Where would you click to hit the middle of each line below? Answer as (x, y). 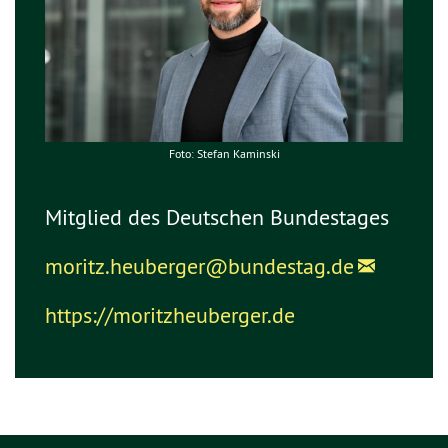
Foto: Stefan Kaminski (224, 153)
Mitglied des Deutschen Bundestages (217, 217)
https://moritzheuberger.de (170, 315)
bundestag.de (291, 266)
